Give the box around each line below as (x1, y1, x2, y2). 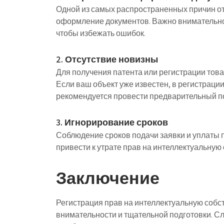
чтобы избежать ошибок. (56, 28, 145, 38)
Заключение (56, 166, 159, 189)
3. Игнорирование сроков (56, 116, 168, 128)
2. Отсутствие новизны (56, 53, 158, 65)
